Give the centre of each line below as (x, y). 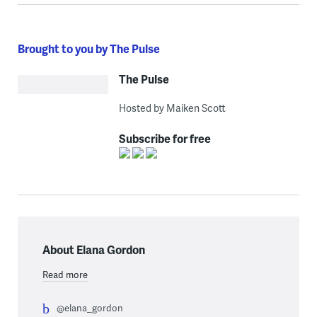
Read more (65, 274)
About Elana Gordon (93, 249)
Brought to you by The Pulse (88, 48)
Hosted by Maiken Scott (172, 108)
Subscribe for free (165, 138)
